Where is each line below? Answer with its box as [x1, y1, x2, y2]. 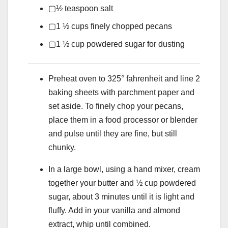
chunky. [48, 143, 76, 152]
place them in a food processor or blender [48, 116, 197, 125]
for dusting [147, 40, 185, 49]
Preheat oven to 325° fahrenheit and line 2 [48, 74, 200, 83]
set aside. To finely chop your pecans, [48, 102, 183, 111]
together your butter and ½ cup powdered [48, 179, 196, 188]
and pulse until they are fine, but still [48, 129, 177, 138]
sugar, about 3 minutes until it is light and [48, 192, 194, 202]
